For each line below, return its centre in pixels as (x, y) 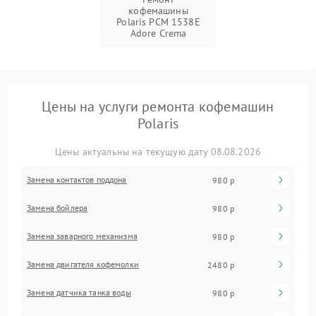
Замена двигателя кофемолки (83, 264)
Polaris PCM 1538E (158, 22)
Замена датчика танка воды (79, 292)
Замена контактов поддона (77, 180)
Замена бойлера (57, 208)
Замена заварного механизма (82, 236)
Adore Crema (158, 33)
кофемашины (158, 11)
